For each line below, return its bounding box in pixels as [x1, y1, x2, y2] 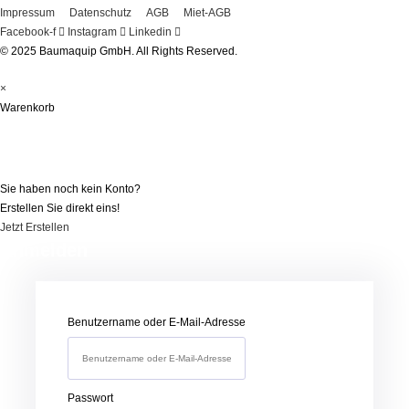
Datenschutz [69, 6, 131, 20]
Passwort [68, 392, 113, 405]
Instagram [68, 26, 117, 39]
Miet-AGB [184, 6, 231, 20]
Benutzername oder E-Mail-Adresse [68, 316, 246, 330]
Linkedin [129, 26, 172, 39]
